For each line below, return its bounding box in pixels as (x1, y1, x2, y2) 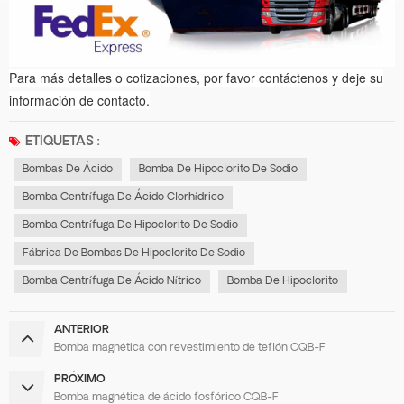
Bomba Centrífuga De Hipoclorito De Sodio (23, 219, 238, 231)
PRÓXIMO (54, 373, 106, 385)
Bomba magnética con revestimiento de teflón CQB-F (54, 342, 326, 353)
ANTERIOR (54, 324, 109, 335)
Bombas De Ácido (23, 163, 113, 175)
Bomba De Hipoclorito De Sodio (139, 163, 298, 175)
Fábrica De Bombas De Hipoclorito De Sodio (23, 247, 245, 259)
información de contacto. (9, 90, 150, 109)
